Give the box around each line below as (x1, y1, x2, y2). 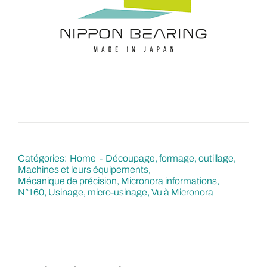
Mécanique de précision (17, 176, 117, 187)
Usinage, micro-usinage (48, 187, 147, 198)
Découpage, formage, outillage (105, 153, 234, 164)
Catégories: (17, 153, 67, 164)
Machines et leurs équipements (17, 164, 148, 175)
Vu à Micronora (151, 187, 213, 198)
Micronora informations (120, 176, 217, 187)
